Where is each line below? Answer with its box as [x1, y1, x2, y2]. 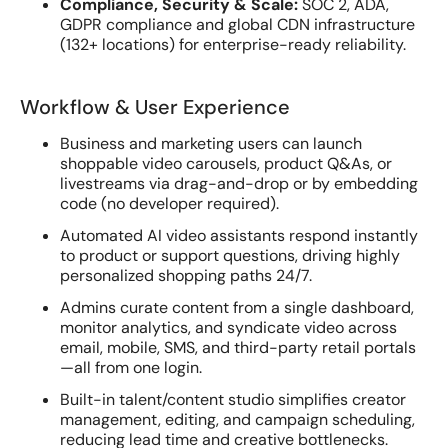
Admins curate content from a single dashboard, [60, 297, 414, 319]
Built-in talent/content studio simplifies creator [60, 389, 406, 411]
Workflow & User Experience [20, 94, 290, 121]
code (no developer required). [60, 193, 279, 215]
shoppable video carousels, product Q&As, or [60, 153, 392, 175]
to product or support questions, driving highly [60, 245, 400, 267]
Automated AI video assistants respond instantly [60, 225, 418, 247]
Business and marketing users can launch [60, 133, 362, 155]
